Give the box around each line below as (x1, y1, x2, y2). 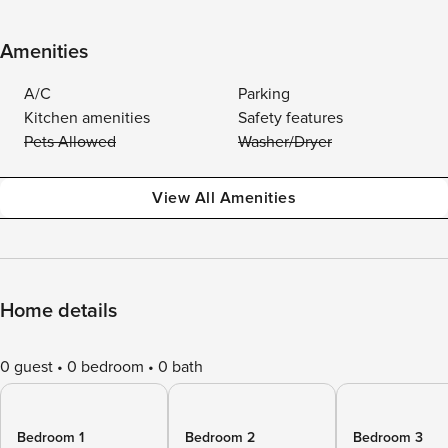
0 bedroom (67, 357, 144, 377)
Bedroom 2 (185, 429, 255, 446)
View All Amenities (152, 188, 296, 208)
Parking (238, 84, 290, 104)
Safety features (238, 108, 343, 128)
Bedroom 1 (17, 429, 84, 446)
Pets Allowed (24, 132, 116, 152)
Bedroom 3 (353, 429, 423, 446)
